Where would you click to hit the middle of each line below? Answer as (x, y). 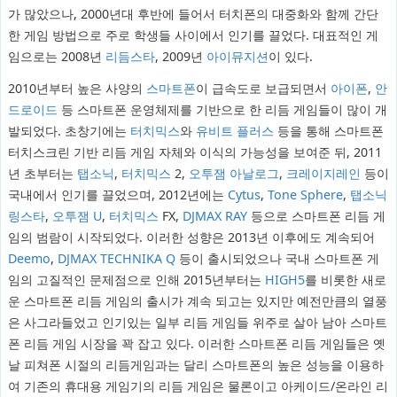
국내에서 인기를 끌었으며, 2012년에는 (117, 195)
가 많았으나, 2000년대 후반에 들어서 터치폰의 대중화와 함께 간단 (193, 14)
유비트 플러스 (234, 131)
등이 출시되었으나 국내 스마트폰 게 (277, 259)
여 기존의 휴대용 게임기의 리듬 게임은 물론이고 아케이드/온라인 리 (198, 386)
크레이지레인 (323, 174)
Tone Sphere (305, 195)
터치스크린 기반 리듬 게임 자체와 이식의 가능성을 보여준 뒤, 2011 (195, 152)
